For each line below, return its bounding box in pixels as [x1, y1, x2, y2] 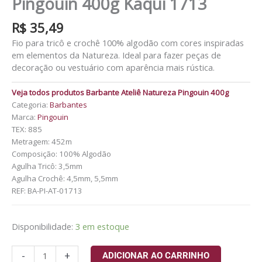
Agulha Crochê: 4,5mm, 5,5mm [12, 173, 118, 184]
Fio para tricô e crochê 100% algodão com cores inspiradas [12, 36, 244, 49]
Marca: [12, 111, 37, 122]
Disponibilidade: [12, 220, 73, 233]
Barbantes [50, 99, 87, 110]
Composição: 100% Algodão [12, 148, 111, 159]
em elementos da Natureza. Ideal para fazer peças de [12, 49, 221, 61]
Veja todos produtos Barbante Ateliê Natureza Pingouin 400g [12, 87, 229, 98]
